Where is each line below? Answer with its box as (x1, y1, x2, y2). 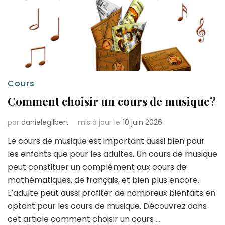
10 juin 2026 (123, 117, 162, 128)
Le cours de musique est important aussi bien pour (8, 135, 205, 147)
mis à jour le (78, 117, 120, 128)
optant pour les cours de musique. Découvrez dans (8, 200, 207, 212)
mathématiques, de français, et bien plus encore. (8, 174, 199, 186)
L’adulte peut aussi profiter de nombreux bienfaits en (8, 187, 215, 199)
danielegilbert (21, 117, 69, 128)
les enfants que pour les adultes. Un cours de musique (8, 148, 217, 160)
